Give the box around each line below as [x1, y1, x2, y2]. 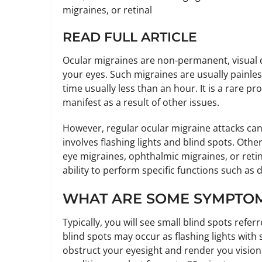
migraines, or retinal [63, 4, 152, 16]
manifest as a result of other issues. [63, 96, 219, 109]
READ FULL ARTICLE [63, 29, 197, 45]
